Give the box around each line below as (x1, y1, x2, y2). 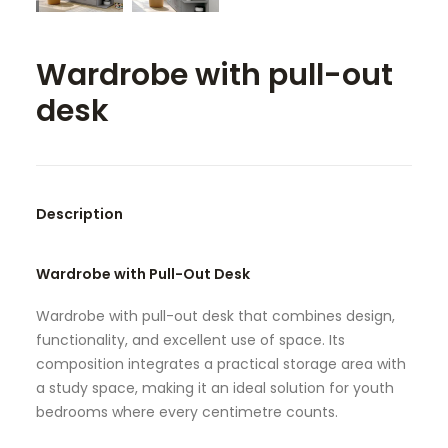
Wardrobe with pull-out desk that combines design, (36, 306, 395, 326)
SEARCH (61, 33, 124, 56)
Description (36, 204, 123, 224)
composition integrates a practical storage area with (36, 354, 406, 374)
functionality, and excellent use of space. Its (36, 330, 345, 350)
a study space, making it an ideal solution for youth (36, 378, 394, 398)
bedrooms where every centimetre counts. (36, 402, 338, 422)
